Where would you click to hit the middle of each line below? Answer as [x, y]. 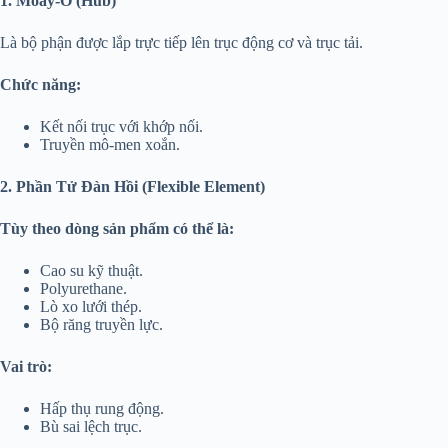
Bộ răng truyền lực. [101, 324]
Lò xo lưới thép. [91, 306]
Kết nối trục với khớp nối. [121, 126]
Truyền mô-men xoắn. [110, 144]
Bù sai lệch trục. [91, 426]
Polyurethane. [83, 288]
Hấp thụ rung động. [102, 408]
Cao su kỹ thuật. [91, 270]
